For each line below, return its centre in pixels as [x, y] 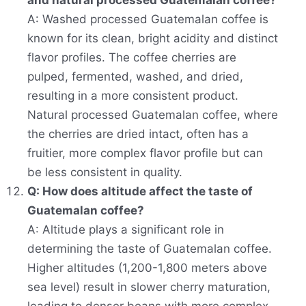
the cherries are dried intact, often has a [138, 134]
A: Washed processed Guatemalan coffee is [148, 19]
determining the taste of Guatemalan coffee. [150, 249]
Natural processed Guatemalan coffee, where [153, 115]
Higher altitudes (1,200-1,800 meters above [147, 268]
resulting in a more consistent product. [133, 96]
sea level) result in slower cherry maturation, [149, 287]
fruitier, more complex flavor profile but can [145, 153]
